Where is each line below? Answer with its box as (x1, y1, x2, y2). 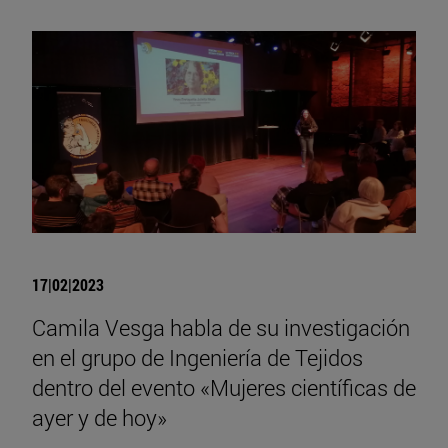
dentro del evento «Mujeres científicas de (32, 373, 416, 402)
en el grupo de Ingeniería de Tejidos (32, 343, 363, 372)
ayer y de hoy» (32, 403, 167, 432)
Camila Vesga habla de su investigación (32, 313, 410, 342)
